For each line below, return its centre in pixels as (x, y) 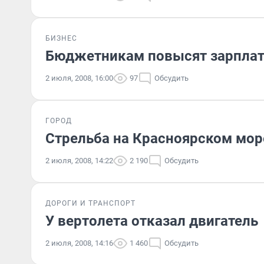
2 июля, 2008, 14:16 (79, 243)
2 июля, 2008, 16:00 (79, 78)
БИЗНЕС (61, 38)
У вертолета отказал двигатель (152, 221)
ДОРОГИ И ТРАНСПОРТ (90, 203)
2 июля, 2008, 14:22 (79, 161)
